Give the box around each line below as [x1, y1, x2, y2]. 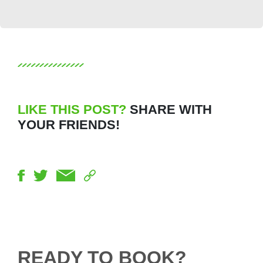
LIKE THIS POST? [18, 102, 126, 117]
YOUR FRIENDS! [18, 117, 120, 133]
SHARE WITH [126, 102, 212, 117]
